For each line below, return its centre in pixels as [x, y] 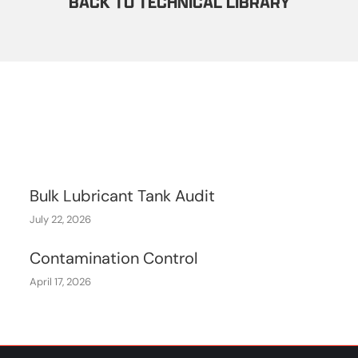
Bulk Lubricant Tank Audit [122, 196]
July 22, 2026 [60, 219]
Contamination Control [113, 259]
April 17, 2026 [60, 282]
